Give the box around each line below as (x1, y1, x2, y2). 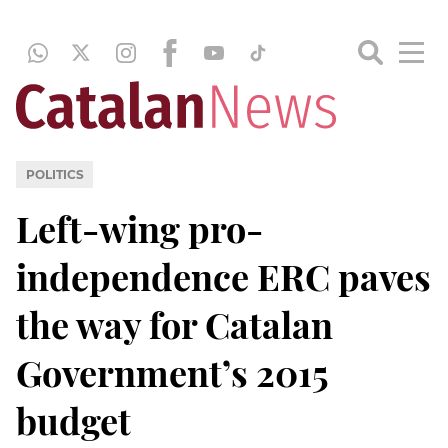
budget (16, 395, 131, 444)
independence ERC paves (16, 251, 431, 300)
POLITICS (25, 166, 84, 182)
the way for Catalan (16, 299, 333, 348)
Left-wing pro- (16, 203, 263, 252)
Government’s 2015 (16, 347, 328, 396)
